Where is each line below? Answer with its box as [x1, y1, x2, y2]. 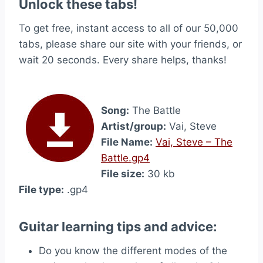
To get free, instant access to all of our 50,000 [19, 22, 238, 34]
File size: [101, 168, 144, 180]
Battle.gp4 [101, 152, 150, 164]
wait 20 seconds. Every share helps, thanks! [19, 54, 227, 66]
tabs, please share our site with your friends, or [19, 38, 242, 50]
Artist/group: [101, 120, 166, 132]
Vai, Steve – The [156, 136, 232, 148]
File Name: [101, 136, 153, 148]
